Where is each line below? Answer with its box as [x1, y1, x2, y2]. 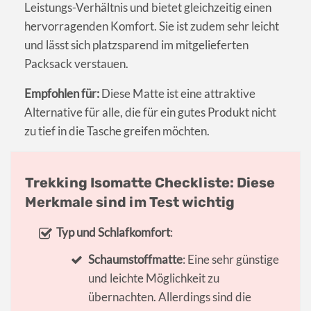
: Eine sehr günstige [182, 252, 279, 267]
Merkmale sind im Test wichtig [25, 194, 235, 211]
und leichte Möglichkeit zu [87, 271, 219, 286]
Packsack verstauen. [24, 56, 128, 72]
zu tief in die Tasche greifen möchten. [24, 124, 210, 139]
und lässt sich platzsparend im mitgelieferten [24, 37, 249, 53]
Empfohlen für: [24, 86, 99, 101]
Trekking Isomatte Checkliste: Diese [25, 174, 275, 192]
